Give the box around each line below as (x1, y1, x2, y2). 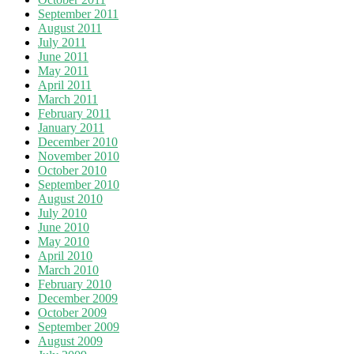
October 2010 (38, 163, 107, 177)
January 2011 (38, 120, 104, 134)
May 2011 (38, 63, 88, 77)
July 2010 (38, 205, 87, 220)
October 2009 (38, 305, 107, 319)
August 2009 (38, 333, 103, 348)
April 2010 (38, 248, 92, 262)
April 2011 (38, 77, 92, 92)
